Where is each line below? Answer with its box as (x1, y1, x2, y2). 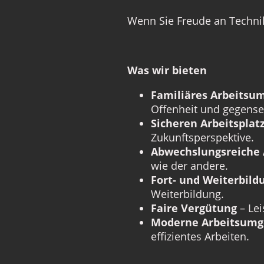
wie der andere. (151, 158, 228, 173)
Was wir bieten (127, 62, 207, 77)
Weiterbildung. (151, 186, 224, 201)
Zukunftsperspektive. (151, 130, 254, 144)
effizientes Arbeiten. (151, 229, 249, 243)
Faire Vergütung (151, 200, 237, 215)
